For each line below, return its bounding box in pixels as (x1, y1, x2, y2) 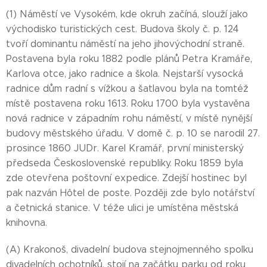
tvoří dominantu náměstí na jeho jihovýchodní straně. (6, 38, 244, 49)
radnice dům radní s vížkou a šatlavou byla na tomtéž (6, 83, 249, 94)
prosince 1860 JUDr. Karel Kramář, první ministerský (6, 142, 244, 154)
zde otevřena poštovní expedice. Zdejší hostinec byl (6, 172, 247, 184)
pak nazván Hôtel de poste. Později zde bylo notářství (6, 187, 254, 198)
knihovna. (6, 217, 47, 228)
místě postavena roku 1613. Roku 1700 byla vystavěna (6, 98, 250, 109)
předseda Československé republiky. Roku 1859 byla (6, 157, 243, 169)
